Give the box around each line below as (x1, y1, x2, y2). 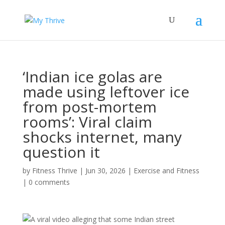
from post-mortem (22, 96, 157, 117)
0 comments (28, 177, 70, 187)
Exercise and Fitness (133, 166, 199, 175)
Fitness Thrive (32, 166, 77, 175)
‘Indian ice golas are (22, 66, 162, 87)
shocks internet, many (22, 127, 182, 147)
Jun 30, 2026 (85, 166, 126, 175)
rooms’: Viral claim (22, 111, 152, 132)
